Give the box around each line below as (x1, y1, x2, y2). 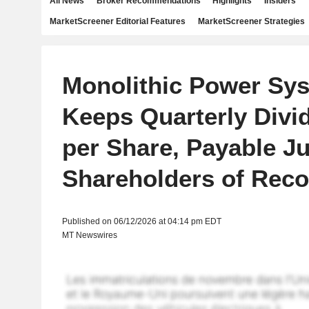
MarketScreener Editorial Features (50, 17, 186, 26)
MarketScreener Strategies (197, 17, 305, 26)
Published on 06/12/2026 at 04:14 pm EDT (61, 217, 221, 226)
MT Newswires (61, 230, 117, 240)
